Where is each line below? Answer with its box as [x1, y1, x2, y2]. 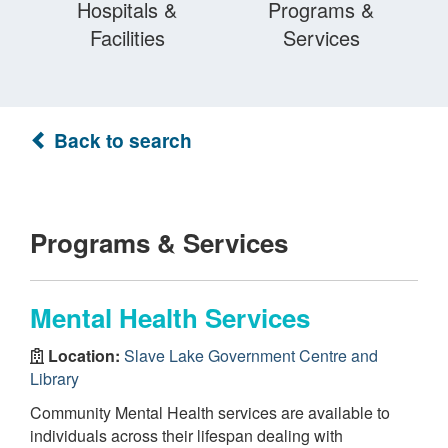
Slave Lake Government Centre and [124, 343, 378, 367]
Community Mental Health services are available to [30, 401, 390, 424]
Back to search [49, 126, 192, 154]
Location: [44, 343, 124, 367]
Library [30, 366, 79, 390]
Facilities [89, 23, 165, 52]
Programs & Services [30, 224, 288, 261]
